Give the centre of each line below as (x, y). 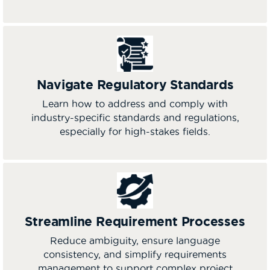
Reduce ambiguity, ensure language (135, 240)
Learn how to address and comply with (135, 103)
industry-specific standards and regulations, (135, 117)
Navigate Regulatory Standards (135, 84)
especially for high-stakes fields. (135, 131)
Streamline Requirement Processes (135, 221)
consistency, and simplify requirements (135, 254)
